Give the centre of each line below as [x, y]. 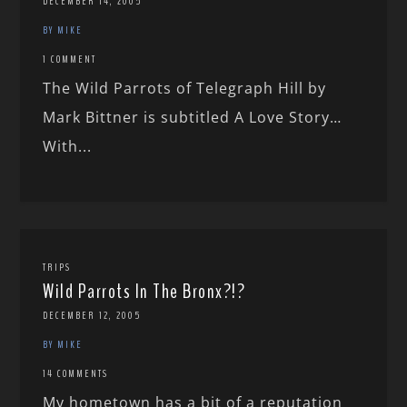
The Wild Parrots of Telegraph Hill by [185, 89]
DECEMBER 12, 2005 [92, 316]
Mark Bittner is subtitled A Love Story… [193, 118]
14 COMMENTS [76, 374]
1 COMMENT [70, 60]
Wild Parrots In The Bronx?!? [144, 292]
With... [68, 147]
